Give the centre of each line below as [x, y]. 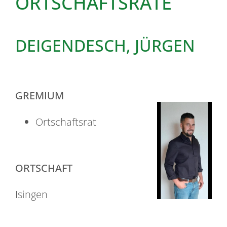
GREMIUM [40, 95]
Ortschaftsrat [66, 122]
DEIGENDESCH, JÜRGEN [105, 45]
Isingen [31, 194]
